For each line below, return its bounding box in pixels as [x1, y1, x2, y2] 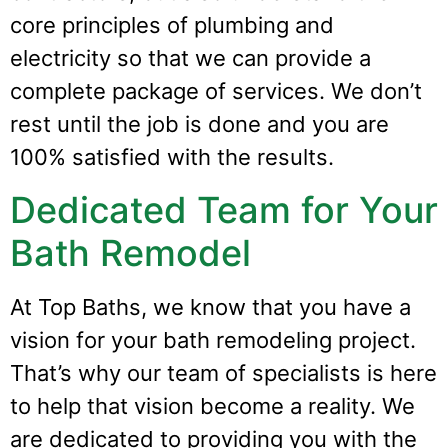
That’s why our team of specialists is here [10, 359, 437, 386]
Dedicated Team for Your [10, 187, 438, 232]
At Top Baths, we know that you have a [10, 293, 411, 320]
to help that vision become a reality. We [10, 392, 415, 419]
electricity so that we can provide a [10, 45, 371, 72]
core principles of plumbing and [10, 12, 334, 39]
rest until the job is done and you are [10, 111, 389, 138]
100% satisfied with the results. [10, 144, 334, 171]
